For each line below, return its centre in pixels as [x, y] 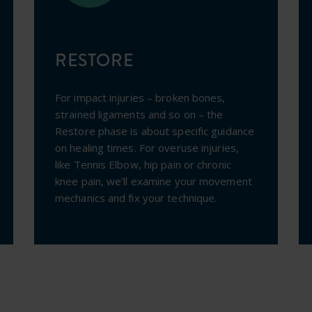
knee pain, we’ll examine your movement [154, 181]
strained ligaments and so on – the [139, 114]
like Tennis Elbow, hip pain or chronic [143, 164]
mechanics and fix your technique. [136, 198]
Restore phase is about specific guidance [155, 131]
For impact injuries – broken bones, [140, 97]
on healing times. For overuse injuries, [147, 148]
